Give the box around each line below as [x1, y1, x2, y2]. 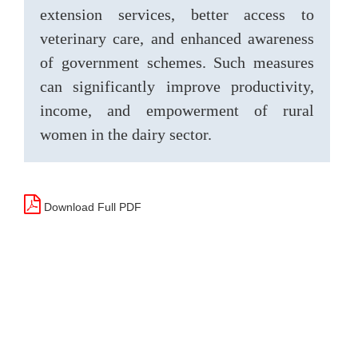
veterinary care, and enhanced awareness [40, 30, 314, 47]
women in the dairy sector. [40, 125, 212, 143]
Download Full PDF [41, 201, 141, 213]
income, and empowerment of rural [40, 101, 314, 119]
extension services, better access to [40, 6, 314, 23]
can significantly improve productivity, [40, 78, 314, 95]
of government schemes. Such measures [40, 54, 314, 71]
